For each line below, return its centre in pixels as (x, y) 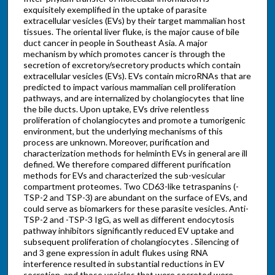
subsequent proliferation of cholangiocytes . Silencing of (131, 241)
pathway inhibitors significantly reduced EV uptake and (128, 230)
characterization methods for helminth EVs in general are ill (135, 153)
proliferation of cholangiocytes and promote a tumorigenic (134, 120)
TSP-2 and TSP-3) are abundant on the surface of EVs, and (135, 197)
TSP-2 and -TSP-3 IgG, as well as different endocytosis (129, 219)
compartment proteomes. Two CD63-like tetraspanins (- (131, 186)
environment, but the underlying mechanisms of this (123, 131)
